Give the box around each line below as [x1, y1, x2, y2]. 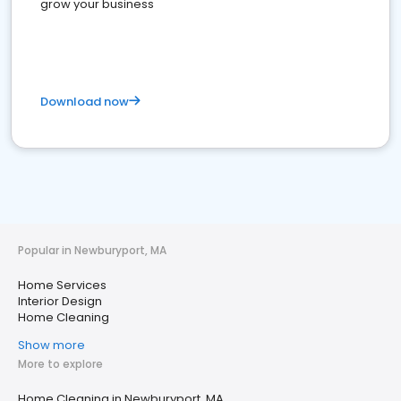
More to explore [18, 356, 103, 371]
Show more [18, 337, 85, 354]
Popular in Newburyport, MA [18, 243, 166, 258]
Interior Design [18, 293, 102, 310]
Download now [40, 93, 129, 110]
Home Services [18, 277, 107, 294]
